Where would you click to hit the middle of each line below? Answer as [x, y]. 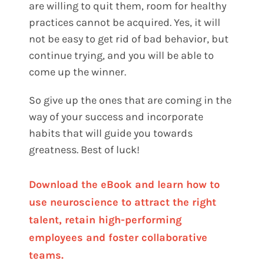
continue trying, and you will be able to [122, 56]
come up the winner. [78, 72]
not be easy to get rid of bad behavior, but [129, 39]
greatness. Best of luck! [85, 150]
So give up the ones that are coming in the [131, 100]
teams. [47, 255]
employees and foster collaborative [118, 238]
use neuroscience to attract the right [123, 202]
